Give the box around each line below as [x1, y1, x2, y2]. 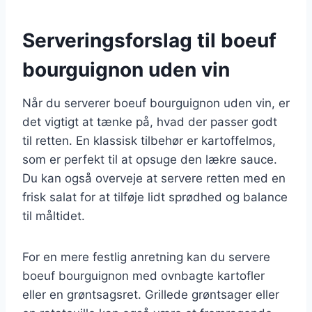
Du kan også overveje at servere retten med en [22, 171, 286, 185]
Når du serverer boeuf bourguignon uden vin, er [22, 95, 290, 110]
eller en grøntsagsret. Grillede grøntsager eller [22, 287, 279, 302]
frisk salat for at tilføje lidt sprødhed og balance [22, 189, 288, 204]
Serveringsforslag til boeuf [22, 28, 276, 52]
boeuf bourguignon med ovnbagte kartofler [22, 268, 265, 283]
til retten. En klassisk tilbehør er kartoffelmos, [22, 133, 276, 148]
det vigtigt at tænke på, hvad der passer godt [22, 114, 277, 129]
